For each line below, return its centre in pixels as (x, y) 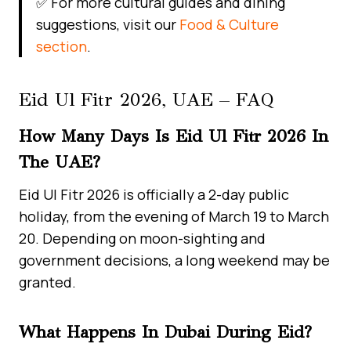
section (62, 46)
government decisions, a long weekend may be (174, 260)
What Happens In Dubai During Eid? (165, 331)
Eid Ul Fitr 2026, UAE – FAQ (147, 99)
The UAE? (60, 161)
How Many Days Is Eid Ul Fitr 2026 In (174, 136)
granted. (47, 282)
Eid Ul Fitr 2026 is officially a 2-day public (154, 194)
